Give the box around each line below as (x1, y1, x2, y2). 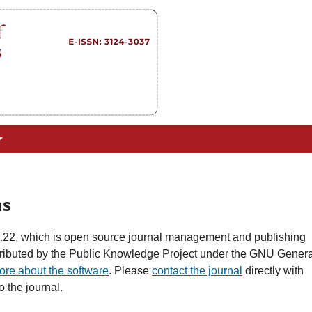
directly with (242, 264, 304, 276)
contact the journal (152, 264, 242, 276)
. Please (109, 264, 152, 276)
